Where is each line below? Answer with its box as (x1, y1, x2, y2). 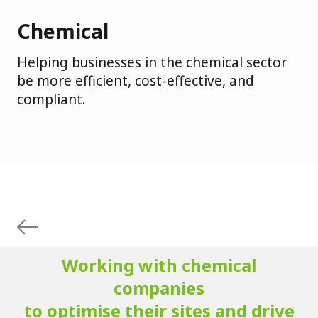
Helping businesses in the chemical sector (17, 53, 287, 72)
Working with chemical (62, 253, 256, 277)
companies (114, 275, 204, 300)
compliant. (17, 89, 85, 109)
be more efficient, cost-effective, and (17, 71, 254, 90)
